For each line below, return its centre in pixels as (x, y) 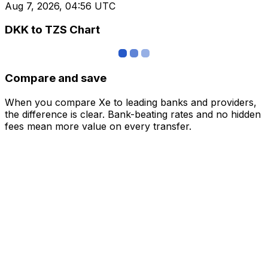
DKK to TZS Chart (52, 30)
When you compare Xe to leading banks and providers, (131, 102)
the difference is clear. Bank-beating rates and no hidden (133, 114)
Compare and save (56, 78)
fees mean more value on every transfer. (98, 126)
